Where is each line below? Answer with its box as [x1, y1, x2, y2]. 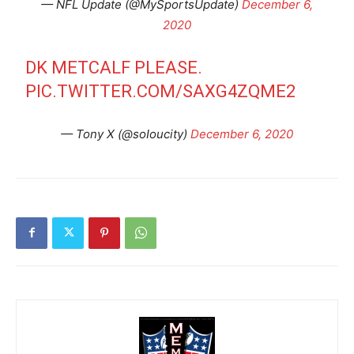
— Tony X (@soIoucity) [61, 126, 190, 141]
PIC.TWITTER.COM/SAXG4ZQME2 [25, 81, 296, 101]
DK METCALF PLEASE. [25, 57, 203, 77]
